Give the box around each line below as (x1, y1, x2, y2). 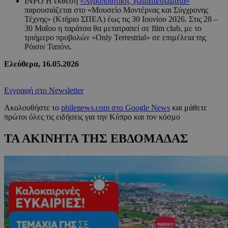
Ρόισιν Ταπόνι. (24, 42, 72, 51)
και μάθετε (170, 103, 207, 112)
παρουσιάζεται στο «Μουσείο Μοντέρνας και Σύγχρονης (24, 6, 208, 15)
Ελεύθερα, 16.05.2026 (4, 60, 79, 69)
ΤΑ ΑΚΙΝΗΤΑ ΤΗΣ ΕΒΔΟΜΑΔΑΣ (4, 131, 188, 145)
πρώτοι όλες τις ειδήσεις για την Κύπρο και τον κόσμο (4, 112, 180, 122)
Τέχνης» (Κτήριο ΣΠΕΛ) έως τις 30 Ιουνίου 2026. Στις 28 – (24, 15, 218, 24)
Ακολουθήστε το (4, 103, 61, 112)
